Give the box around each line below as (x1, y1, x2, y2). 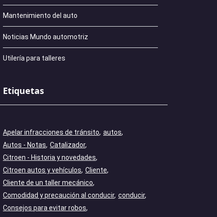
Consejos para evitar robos (3, 204, 86, 212)
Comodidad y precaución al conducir (3, 191, 114, 199)
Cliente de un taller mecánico (3, 179, 93, 186)
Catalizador (50, 141, 85, 149)
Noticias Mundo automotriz (3, 33, 88, 41)
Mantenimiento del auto (3, 12, 77, 19)
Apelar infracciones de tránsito (3, 128, 99, 136)
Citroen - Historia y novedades (3, 154, 96, 161)
